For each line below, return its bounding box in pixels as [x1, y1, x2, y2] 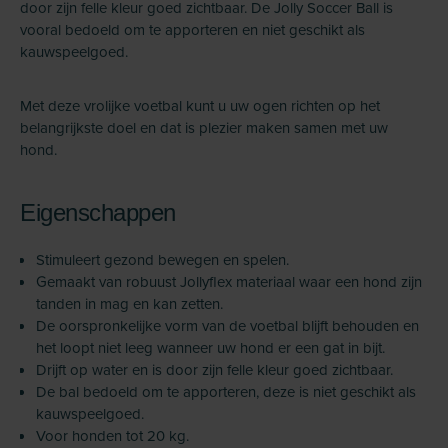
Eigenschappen [20, 199, 176, 226]
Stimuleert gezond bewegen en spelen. [36, 249, 289, 270]
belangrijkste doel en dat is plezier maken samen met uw [20, 117, 388, 138]
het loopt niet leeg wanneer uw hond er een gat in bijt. [36, 337, 385, 358]
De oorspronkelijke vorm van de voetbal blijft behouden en [36, 315, 419, 336]
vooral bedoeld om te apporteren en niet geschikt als [20, 19, 365, 40]
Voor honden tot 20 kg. [36, 425, 189, 446]
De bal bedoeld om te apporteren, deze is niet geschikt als [36, 381, 416, 402]
